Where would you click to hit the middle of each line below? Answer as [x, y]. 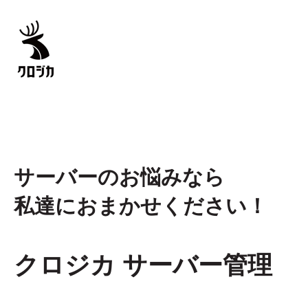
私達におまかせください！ [141, 206]
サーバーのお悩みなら [119, 177]
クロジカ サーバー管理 [143, 265]
